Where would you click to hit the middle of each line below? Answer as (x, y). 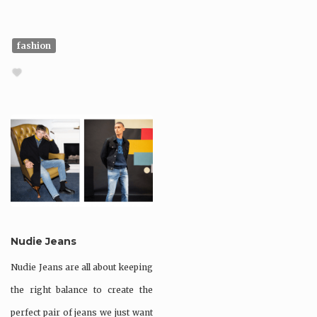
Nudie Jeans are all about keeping (82, 267)
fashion (34, 45)
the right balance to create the (82, 289)
